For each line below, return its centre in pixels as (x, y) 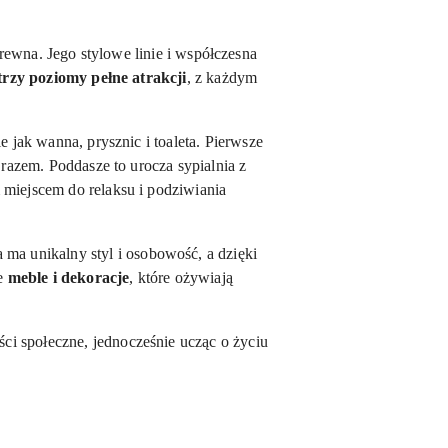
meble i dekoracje (68, 277)
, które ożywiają (181, 277)
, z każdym (222, 77)
